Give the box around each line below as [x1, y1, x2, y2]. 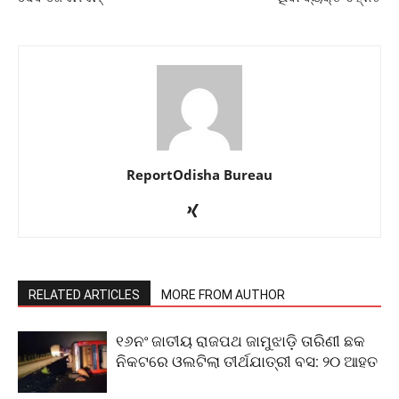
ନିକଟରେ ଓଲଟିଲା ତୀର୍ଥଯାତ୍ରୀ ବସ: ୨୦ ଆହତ [116, 353, 378, 371]
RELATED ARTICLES [28, 288, 140, 303]
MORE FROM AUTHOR [161, 288, 285, 303]
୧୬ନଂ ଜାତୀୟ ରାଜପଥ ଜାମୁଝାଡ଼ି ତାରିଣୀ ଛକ [116, 332, 365, 351]
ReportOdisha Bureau [126, 166, 273, 184]
